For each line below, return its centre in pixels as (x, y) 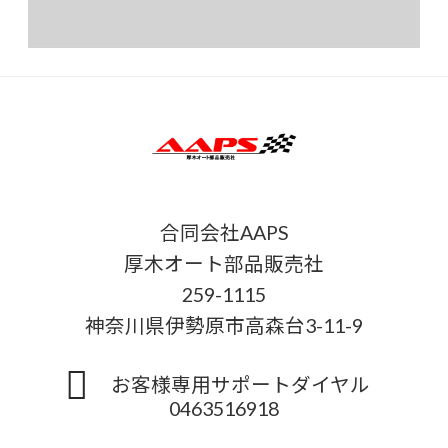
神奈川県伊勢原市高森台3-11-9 (224, 325)
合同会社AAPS (224, 232)
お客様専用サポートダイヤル (249, 383)
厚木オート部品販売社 (224, 263)
